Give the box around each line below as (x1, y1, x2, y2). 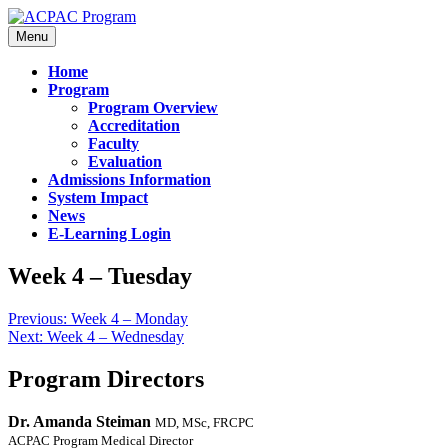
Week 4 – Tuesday (8, 262, 192, 289)
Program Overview (88, 99, 218, 116)
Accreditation (88, 117, 180, 134)
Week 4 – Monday (71, 309, 188, 327)
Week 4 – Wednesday (47, 327, 184, 345)
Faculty (88, 135, 139, 152)
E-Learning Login (48, 225, 171, 242)
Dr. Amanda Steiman (8, 412, 151, 430)
